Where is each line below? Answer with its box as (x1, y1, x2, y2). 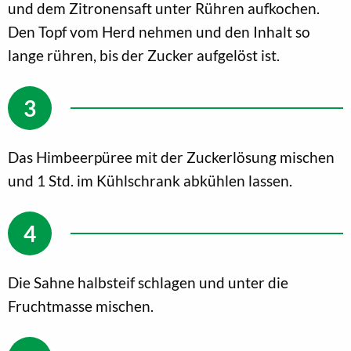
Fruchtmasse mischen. (8, 296, 154, 315)
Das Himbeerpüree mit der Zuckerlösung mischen (8, 147, 335, 166)
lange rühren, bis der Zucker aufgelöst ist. (8, 45, 280, 64)
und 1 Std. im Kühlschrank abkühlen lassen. (8, 171, 292, 190)
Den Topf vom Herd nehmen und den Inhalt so (8, 22, 310, 41)
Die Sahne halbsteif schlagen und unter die (8, 273, 288, 291)
